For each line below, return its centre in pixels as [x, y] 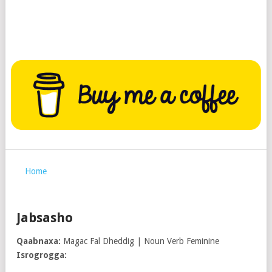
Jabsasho [45, 218]
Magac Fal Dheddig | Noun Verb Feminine [140, 241]
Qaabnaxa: [39, 241]
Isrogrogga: [42, 255]
